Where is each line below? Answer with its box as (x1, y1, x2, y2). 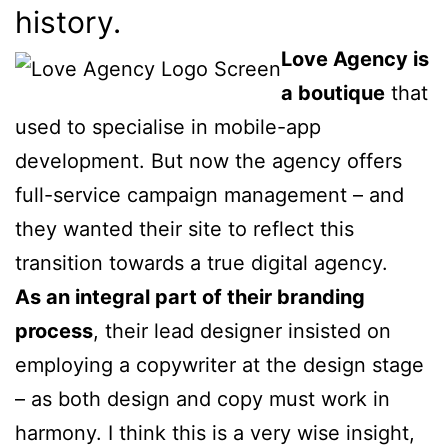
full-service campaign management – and (15, 182, 404, 207)
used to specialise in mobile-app (15, 114, 321, 139)
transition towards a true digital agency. (15, 250, 388, 275)
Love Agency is (281, 46, 429, 71)
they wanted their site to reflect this (15, 216, 354, 241)
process (15, 318, 93, 343)
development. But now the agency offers (15, 148, 402, 173)
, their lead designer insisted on (93, 318, 391, 343)
